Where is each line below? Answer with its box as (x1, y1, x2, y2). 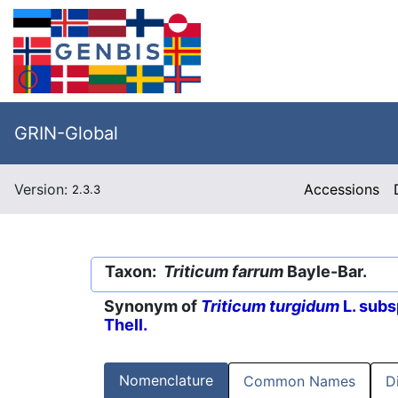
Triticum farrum (163, 262, 283, 281)
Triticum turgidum (201, 297, 339, 316)
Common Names (243, 372, 355, 391)
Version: (14, 180, 72, 198)
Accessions (304, 180, 380, 198)
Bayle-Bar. (283, 262, 367, 281)
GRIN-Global (14, 123, 118, 144)
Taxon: (105, 262, 163, 281)
